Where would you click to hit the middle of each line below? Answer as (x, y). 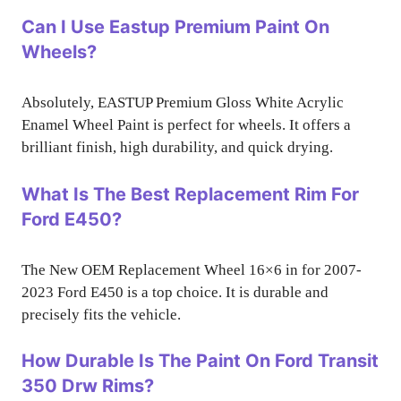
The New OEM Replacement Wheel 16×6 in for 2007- (192, 269)
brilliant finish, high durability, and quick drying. (177, 147)
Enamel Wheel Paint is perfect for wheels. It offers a (186, 125)
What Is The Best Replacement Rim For (190, 194)
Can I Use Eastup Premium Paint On (175, 27)
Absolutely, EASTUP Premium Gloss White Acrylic (183, 102)
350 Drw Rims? (88, 386)
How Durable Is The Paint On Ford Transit (200, 361)
